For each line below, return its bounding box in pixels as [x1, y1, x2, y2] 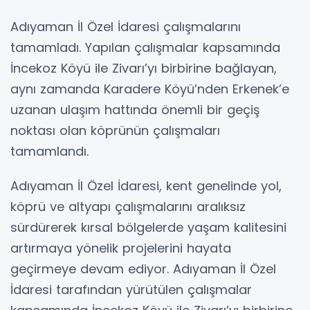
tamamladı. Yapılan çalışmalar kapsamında [10, 39, 280, 57]
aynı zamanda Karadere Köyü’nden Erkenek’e [10, 80, 289, 98]
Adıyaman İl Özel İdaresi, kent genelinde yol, [10, 177, 282, 195]
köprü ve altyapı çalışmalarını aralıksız [10, 198, 246, 216]
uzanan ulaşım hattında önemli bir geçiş [10, 101, 259, 119]
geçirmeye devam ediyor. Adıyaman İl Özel [10, 260, 276, 278]
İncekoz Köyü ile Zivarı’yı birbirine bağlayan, [10, 60, 277, 77]
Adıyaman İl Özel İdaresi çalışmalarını [10, 18, 241, 36]
